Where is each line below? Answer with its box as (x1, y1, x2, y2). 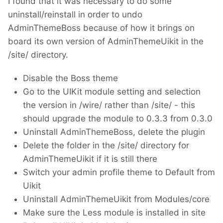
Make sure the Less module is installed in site (23, 208, 206, 218)
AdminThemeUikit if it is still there (23, 154, 157, 164)
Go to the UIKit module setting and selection (23, 87, 201, 97)
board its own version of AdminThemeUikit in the (8, 36, 204, 47)
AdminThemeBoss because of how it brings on (8, 23, 195, 33)
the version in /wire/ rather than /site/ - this (23, 100, 195, 111)
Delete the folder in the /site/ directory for (23, 140, 189, 151)
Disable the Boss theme (23, 73, 118, 84)
